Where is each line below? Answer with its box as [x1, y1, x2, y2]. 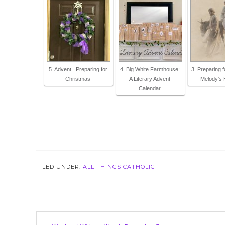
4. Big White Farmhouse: [120, 66, 180, 72]
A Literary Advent [129, 76, 170, 82]
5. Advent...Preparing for [48, 66, 107, 72]
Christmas [65, 76, 90, 82]
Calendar [139, 85, 161, 91]
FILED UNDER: [36, 163, 83, 170]
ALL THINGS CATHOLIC [83, 163, 155, 170]
